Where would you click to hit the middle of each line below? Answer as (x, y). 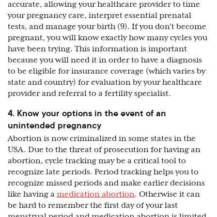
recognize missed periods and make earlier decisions (106, 183)
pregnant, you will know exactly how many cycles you (108, 38)
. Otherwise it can (167, 194)
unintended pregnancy (54, 125)
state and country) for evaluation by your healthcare (105, 83)
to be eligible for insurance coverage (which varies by (107, 71)
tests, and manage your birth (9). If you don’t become (107, 27)
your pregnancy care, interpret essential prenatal (100, 16)
